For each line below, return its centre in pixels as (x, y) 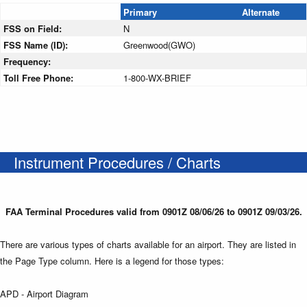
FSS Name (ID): (37, 45)
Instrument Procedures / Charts (117, 162)
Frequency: (28, 61)
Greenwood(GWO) (159, 45)
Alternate (261, 12)
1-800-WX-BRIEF (157, 77)
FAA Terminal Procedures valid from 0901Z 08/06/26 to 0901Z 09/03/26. (153, 211)
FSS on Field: (34, 28)
